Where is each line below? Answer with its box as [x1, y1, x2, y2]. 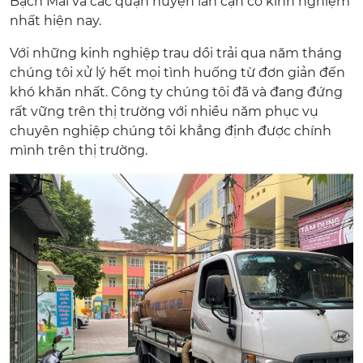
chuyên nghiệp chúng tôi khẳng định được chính [10, 123, 331, 139]
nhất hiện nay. [10, 13, 101, 28]
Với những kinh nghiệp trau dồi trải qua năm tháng [10, 45, 342, 61]
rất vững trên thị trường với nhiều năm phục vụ [10, 104, 318, 119]
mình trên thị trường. [10, 143, 147, 158]
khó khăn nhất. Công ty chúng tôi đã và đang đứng [10, 84, 343, 100]
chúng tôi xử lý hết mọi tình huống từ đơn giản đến [10, 65, 345, 80]
